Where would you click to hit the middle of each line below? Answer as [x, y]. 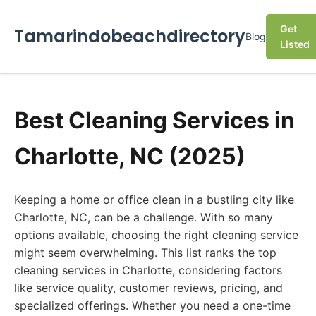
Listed [295, 44]
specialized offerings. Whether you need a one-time [152, 305]
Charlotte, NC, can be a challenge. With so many [144, 217]
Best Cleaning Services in [154, 120]
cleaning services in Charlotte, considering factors [148, 270]
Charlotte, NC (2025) [130, 156]
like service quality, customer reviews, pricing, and [148, 288]
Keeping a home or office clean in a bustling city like [154, 200]
